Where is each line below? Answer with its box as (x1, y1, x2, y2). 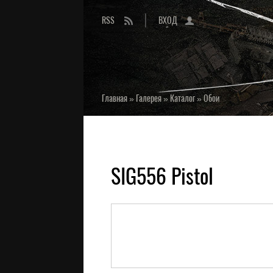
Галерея (136, 93, 161, 104)
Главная (102, 93, 127, 104)
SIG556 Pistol (111, 162, 213, 190)
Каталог (170, 93, 195, 104)
